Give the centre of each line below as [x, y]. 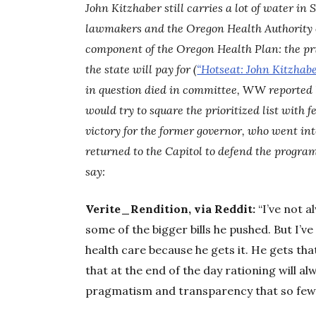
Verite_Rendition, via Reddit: [171, 209]
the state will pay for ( [141, 69]
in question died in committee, [164, 90]
